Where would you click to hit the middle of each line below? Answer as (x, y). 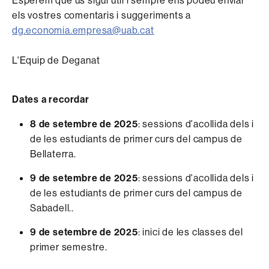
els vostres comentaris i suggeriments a (102, 15)
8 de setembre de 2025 (84, 123)
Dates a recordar (51, 99)
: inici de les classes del (190, 231)
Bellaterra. (53, 153)
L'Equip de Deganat (56, 60)
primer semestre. (69, 246)
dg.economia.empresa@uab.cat (83, 30)
